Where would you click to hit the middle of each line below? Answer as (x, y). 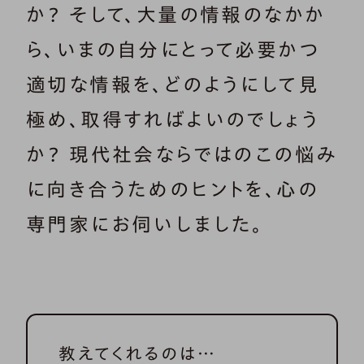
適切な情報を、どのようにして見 (173, 85)
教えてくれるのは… (137, 354)
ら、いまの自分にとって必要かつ (173, 50)
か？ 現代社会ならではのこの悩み (182, 155)
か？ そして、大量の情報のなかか (176, 15)
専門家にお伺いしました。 (145, 225)
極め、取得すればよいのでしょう (173, 120)
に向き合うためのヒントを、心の (172, 190)
